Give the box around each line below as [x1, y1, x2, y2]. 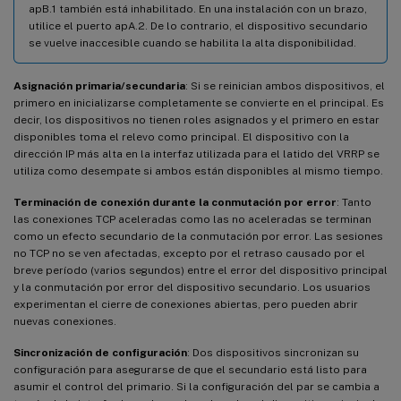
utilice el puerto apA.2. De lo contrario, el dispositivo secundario [29, 19, 368, 32]
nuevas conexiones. [13, 314, 116, 328]
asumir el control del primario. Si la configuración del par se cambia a [13, 380, 380, 393]
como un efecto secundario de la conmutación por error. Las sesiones [13, 229, 383, 243]
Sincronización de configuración [13, 346, 187, 359]
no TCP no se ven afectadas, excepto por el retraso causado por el [13, 246, 365, 260]
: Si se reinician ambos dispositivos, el [185, 79, 385, 92]
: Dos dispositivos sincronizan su [187, 346, 359, 359]
